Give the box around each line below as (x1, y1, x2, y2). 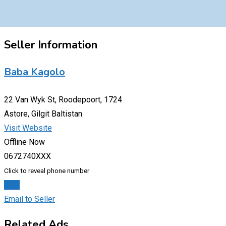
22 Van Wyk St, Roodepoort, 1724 (4, 94, 122, 104)
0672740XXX (4, 151, 51, 161)
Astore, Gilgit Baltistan (4, 108, 82, 119)
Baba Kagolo (4, 65, 65, 79)
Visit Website (4, 123, 52, 133)
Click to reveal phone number (4, 166, 89, 175)
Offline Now (4, 137, 45, 147)
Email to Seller (4, 194, 55, 204)
